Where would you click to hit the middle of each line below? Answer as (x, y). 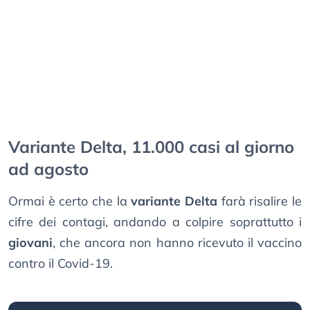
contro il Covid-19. (61, 264)
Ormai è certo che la (70, 201)
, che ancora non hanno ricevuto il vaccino (177, 243)
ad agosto (48, 169)
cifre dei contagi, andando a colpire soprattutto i (155, 222)
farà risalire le (260, 201)
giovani (30, 243)
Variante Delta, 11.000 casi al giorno (151, 147)
